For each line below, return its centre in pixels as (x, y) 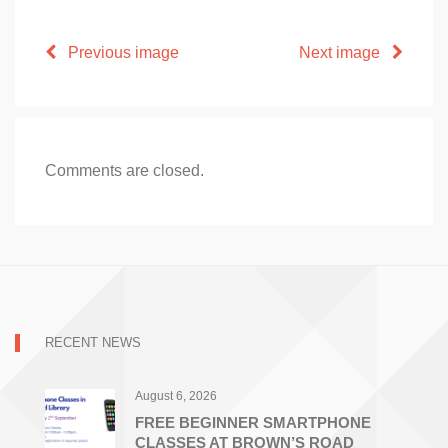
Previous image (117, 53)
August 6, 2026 (176, 396)
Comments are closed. (124, 171)
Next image (345, 53)
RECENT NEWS (93, 343)
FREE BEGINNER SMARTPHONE (253, 423)
